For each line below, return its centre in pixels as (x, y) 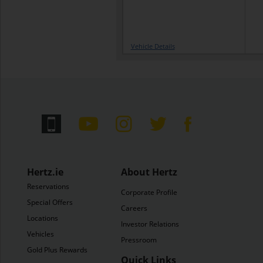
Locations (43, 218)
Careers (134, 208)
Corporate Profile (149, 192)
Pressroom (139, 240)
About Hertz (149, 172)
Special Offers (50, 202)
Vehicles (41, 234)
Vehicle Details (153, 46)
